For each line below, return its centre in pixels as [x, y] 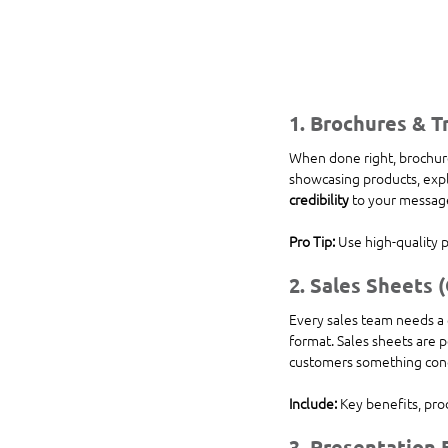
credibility [319, 198]
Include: [313, 402]
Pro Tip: [312, 240]
